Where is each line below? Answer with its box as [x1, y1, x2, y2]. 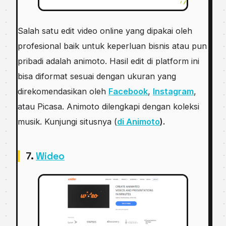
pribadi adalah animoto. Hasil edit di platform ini [18, 55, 199, 66]
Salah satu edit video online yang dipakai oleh [18, 25, 192, 36]
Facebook [108, 86, 148, 96]
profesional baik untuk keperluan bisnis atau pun [18, 40, 207, 51]
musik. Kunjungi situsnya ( [18, 116, 117, 127]
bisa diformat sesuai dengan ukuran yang [18, 71, 176, 81]
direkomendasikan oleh [18, 86, 108, 96]
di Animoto [117, 116, 160, 127]
